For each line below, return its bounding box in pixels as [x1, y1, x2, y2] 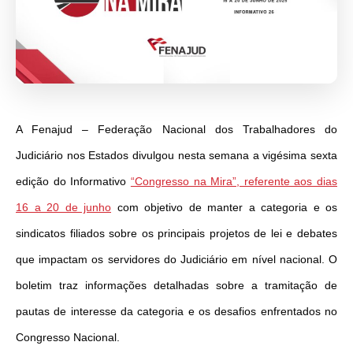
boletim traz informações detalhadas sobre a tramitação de [16, 279, 337, 292]
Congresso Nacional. [16, 331, 120, 344]
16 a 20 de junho [16, 201, 111, 214]
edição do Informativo [16, 175, 131, 188]
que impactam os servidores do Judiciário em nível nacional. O [16, 253, 337, 266]
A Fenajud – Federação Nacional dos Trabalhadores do [16, 123, 337, 136]
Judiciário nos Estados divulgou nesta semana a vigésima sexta [16, 149, 337, 162]
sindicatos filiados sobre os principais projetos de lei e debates [16, 227, 337, 240]
